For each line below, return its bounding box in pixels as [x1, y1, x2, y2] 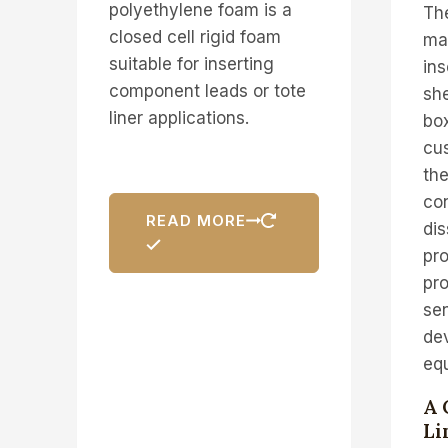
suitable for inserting [108, 53, 274, 74]
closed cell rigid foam [108, 26, 281, 47]
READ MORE [145, 210, 246, 230]
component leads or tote [108, 80, 306, 101]
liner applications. [108, 107, 249, 128]
